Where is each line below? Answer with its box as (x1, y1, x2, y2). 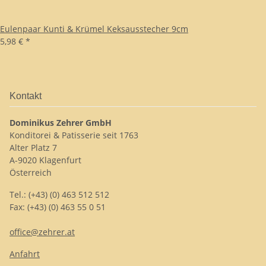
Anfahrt (9, 248, 40, 259)
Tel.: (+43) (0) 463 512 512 (9, 189, 109, 200)
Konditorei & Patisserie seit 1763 (9, 129, 138, 141)
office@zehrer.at (9, 226, 75, 237)
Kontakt (9, 91, 42, 101)
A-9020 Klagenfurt (9, 154, 81, 166)
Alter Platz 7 (9, 142, 57, 153)
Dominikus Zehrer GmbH (9, 117, 112, 128)
